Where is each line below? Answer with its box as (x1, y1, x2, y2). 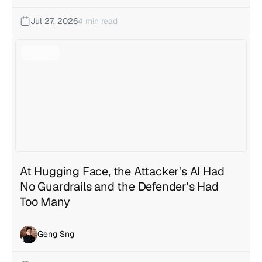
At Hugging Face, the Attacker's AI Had (20, 163, 225, 179)
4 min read (78, 15, 118, 26)
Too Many (20, 194, 70, 209)
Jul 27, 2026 (30, 15, 78, 26)
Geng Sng (37, 229, 74, 240)
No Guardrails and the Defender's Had (20, 178, 219, 194)
